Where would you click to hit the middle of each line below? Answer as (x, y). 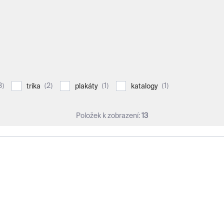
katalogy (145, 86)
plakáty (87, 86)
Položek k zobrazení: (109, 116)
